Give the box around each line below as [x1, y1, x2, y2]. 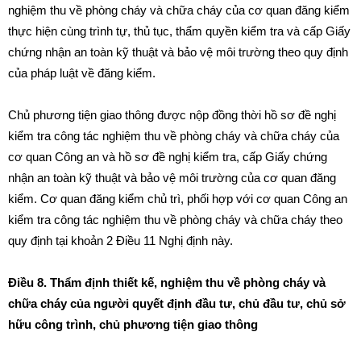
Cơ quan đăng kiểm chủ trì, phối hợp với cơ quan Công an [40, 192, 347, 205]
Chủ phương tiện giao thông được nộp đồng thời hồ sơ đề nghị [8, 108, 336, 122]
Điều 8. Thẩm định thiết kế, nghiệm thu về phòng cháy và [8, 276, 326, 289]
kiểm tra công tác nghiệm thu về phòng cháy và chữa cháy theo [8, 213, 342, 226]
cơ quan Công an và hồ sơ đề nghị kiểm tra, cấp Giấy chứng [8, 150, 327, 164]
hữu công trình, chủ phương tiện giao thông [8, 317, 258, 331]
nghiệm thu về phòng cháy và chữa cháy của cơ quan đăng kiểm [8, 3, 350, 17]
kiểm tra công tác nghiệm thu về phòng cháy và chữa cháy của [8, 129, 339, 143]
